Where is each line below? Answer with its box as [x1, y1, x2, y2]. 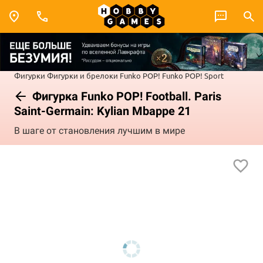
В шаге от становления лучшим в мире [14, 125, 185, 137]
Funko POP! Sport [162, 70, 224, 80]
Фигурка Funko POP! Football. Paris [29, 89, 221, 103]
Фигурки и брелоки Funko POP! [47, 70, 160, 80]
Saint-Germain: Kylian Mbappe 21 [14, 103, 191, 118]
